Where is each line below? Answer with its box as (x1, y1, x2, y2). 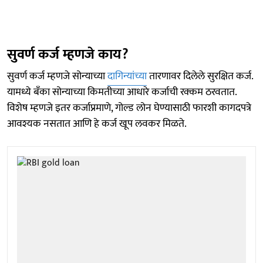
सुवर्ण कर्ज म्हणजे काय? (7, 42, 129, 66)
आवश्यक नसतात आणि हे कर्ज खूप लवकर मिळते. (7, 114, 187, 133)
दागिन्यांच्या (107, 67, 147, 85)
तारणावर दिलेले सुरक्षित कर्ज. (147, 67, 253, 85)
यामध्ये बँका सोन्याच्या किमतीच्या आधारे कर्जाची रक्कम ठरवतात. (7, 83, 237, 101)
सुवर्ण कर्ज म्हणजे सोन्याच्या (7, 67, 107, 85)
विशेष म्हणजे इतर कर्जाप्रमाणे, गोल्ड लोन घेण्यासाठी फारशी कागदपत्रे (7, 99, 251, 117)
